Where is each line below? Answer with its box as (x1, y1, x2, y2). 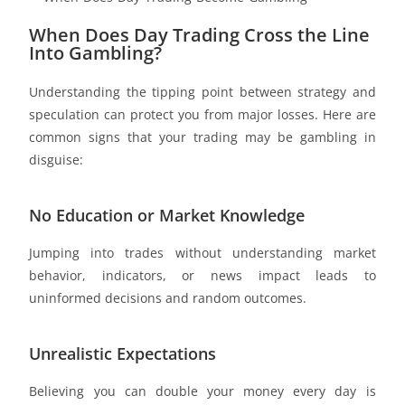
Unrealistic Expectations (29, 342, 217, 364)
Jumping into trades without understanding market (29, 243, 376, 261)
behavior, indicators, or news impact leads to (29, 266, 376, 284)
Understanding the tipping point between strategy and (29, 82, 376, 100)
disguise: (29, 150, 84, 168)
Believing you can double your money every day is (29, 381, 376, 400)
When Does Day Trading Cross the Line (29, 22, 371, 47)
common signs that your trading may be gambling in (29, 127, 376, 146)
